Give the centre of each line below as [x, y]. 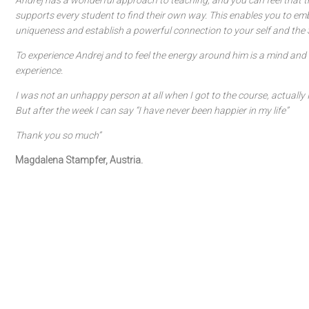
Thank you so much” [58, 135]
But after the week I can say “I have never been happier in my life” [152, 110]
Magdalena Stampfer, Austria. [79, 160]
